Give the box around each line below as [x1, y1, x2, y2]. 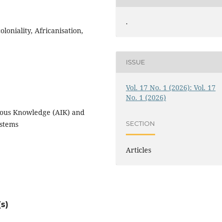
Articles [126, 145, 152, 155]
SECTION [126, 119, 156, 127]
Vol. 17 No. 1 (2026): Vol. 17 [126, 82, 216, 92]
